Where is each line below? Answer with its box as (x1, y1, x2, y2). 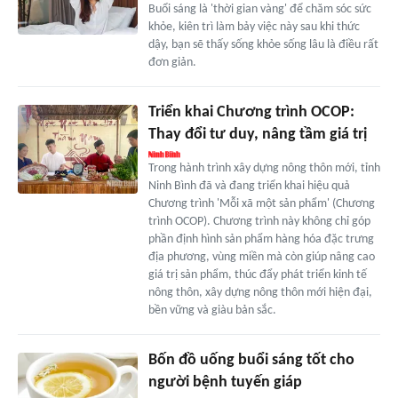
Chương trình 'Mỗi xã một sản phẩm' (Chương (147, 196, 375, 211)
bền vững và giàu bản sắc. (147, 303, 276, 317)
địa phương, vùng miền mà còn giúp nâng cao (147, 250, 375, 264)
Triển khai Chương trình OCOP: (147, 103, 354, 121)
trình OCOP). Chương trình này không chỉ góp (147, 214, 370, 228)
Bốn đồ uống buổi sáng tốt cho (147, 351, 354, 369)
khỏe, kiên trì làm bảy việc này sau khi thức (147, 20, 360, 34)
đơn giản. (147, 55, 196, 69)
